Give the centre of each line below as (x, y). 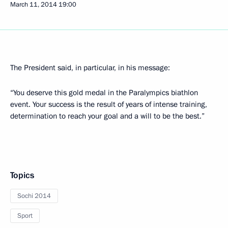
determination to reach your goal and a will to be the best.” (107, 116)
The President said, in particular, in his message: (90, 68)
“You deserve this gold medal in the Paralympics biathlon (104, 93)
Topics (22, 175)
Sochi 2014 (34, 196)
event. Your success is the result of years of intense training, (109, 104)
